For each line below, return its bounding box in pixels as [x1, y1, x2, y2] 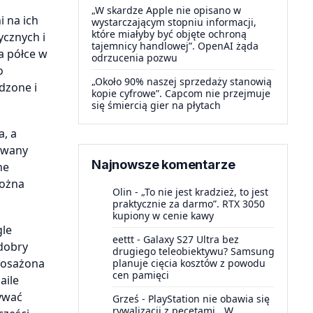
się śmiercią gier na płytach [92, 99, 221, 112]
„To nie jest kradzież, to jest [141, 185, 268, 198]
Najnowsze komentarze [92, 157, 235, 172]
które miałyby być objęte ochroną [92, 27, 247, 41]
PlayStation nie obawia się [148, 292, 270, 305]
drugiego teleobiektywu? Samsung [112, 245, 275, 258]
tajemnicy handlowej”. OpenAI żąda [92, 39, 259, 52]
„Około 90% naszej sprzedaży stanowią [92, 75, 272, 88]
